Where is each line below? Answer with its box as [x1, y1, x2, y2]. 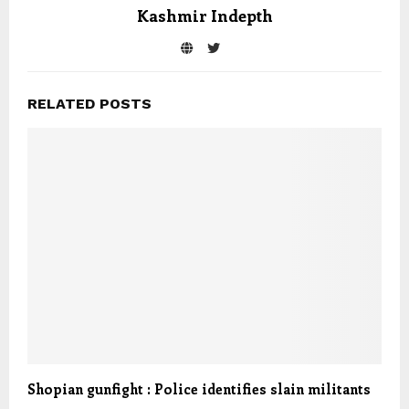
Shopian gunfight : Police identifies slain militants [27, 379, 371, 398]
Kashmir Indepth [136, 5, 273, 26]
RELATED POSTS [27, 95, 152, 112]
